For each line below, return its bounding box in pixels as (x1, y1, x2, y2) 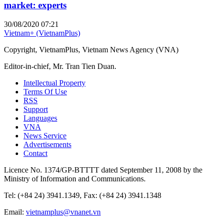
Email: (4, 208, 26, 217)
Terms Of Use (23, 88, 67, 96)
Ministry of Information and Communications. (4, 175, 146, 183)
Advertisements (23, 140, 71, 149)
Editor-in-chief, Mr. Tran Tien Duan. (4, 62, 116, 71)
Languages (23, 114, 57, 123)
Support (23, 105, 48, 114)
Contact (23, 149, 47, 158)
